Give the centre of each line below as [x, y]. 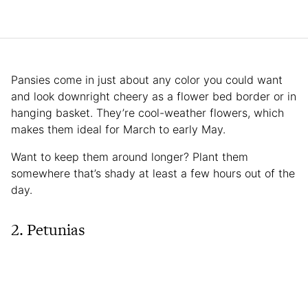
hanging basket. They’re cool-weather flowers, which [147, 112]
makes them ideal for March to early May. [118, 129]
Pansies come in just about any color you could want [147, 79]
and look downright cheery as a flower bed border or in [154, 96]
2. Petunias [48, 229]
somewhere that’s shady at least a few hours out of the [153, 173]
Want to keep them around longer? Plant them [130, 156]
